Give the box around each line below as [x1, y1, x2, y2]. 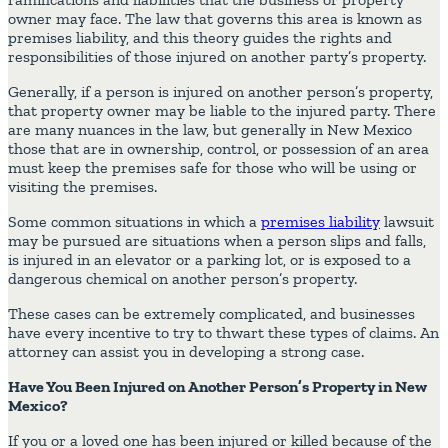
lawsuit [380, 211, 434, 231]
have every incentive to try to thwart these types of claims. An [8, 322, 439, 342]
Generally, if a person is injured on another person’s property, [8, 81, 433, 101]
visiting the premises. [8, 176, 157, 196]
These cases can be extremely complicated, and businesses [8, 303, 415, 323]
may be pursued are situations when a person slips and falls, [8, 230, 426, 250]
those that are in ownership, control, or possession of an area [8, 138, 429, 158]
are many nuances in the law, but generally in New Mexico [8, 119, 412, 139]
